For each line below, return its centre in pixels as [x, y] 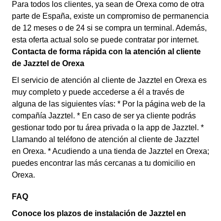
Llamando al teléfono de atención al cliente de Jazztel [106, 139]
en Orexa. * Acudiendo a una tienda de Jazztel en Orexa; [110, 151]
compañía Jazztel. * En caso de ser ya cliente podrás [104, 116]
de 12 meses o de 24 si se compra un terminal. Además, [109, 28]
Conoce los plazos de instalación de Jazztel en [99, 213]
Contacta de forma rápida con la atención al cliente [106, 52]
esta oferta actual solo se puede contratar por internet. [105, 40]
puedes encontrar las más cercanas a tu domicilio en [104, 163]
